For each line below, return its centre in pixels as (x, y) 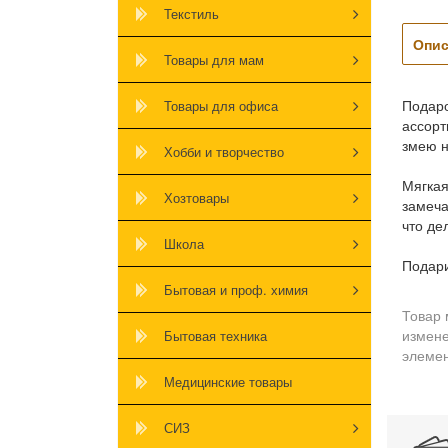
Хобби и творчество (224, 152)
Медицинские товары (228, 382)
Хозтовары (196, 198)
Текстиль (191, 14)
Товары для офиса (221, 106)
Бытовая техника (215, 336)
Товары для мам (214, 60)
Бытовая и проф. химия (236, 290)
